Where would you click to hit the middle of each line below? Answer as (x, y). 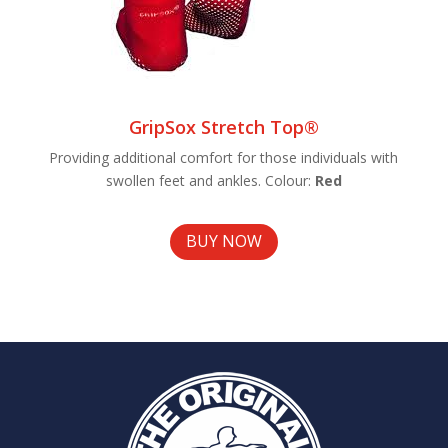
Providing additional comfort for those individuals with (224, 157)
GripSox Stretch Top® (223, 126)
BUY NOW (223, 241)
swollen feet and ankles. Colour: (210, 180)
